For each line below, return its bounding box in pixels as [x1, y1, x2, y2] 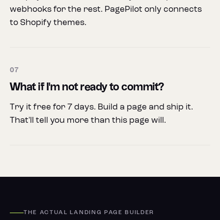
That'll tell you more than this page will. [10, 116, 166, 125]
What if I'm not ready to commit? [10, 82, 164, 92]
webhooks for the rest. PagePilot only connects [10, 5, 202, 14]
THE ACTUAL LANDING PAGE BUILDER [24, 210, 155, 216]
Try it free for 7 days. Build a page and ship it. [10, 103, 193, 111]
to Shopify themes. [10, 19, 86, 27]
